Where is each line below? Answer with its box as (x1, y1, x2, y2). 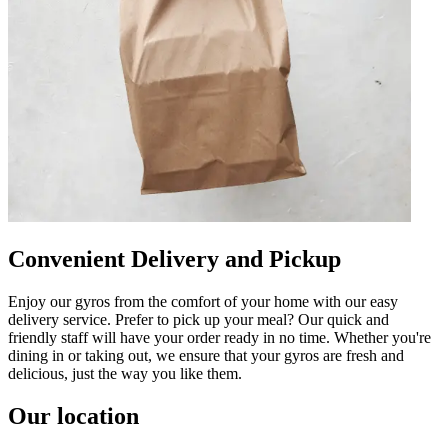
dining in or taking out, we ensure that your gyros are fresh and (8, 346, 404, 364)
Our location (8, 402, 139, 429)
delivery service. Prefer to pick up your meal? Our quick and (8, 310, 389, 328)
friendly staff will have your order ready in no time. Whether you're (8, 328, 431, 346)
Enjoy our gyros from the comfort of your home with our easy (8, 292, 398, 310)
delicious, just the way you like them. (8, 364, 242, 382)
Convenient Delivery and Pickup (8, 245, 341, 272)
